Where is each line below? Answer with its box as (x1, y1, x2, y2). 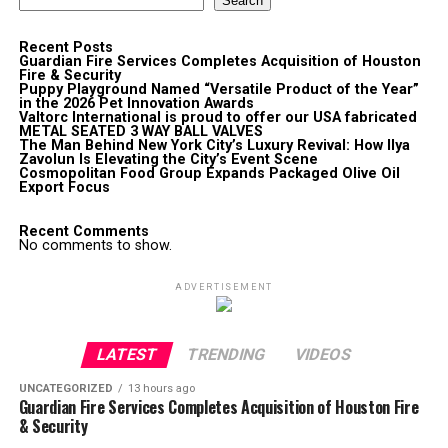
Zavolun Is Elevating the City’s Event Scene (18, 151, 318, 169)
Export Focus (18, 179, 110, 197)
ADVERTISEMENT (174, 282, 274, 293)
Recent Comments (18, 223, 149, 241)
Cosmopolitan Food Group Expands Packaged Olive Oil (18, 165, 400, 183)
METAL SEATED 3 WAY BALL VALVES (18, 123, 263, 141)
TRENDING (184, 345, 268, 365)
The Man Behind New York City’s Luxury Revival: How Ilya (18, 137, 410, 155)
